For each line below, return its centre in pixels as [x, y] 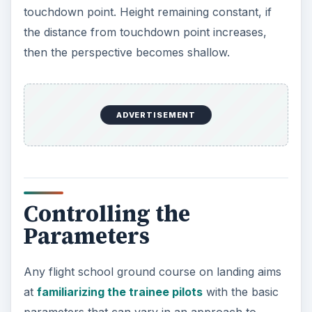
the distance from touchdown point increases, [145, 32]
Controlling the [107, 213]
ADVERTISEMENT [156, 115]
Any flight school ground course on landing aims [152, 271]
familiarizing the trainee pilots [119, 291]
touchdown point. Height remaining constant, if [147, 12]
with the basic [240, 291]
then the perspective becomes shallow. [126, 53]
